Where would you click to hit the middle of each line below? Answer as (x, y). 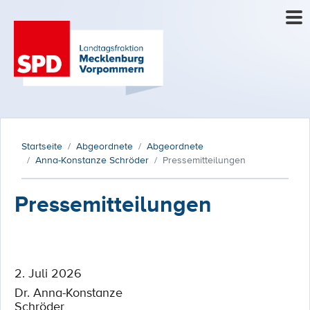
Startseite (42, 146)
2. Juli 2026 (48, 273)
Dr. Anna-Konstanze (69, 292)
